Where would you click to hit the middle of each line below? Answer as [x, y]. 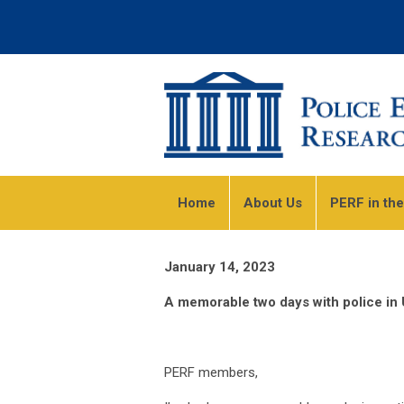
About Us [273, 202]
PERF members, [213, 372]
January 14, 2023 [221, 266]
